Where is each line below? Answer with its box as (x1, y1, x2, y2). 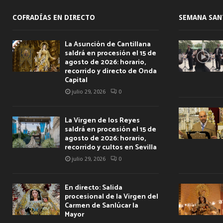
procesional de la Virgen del (65, 191, 158, 203)
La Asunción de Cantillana (65, 38, 151, 50)
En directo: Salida (65, 182, 122, 194)
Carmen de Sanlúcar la (65, 200, 138, 212)
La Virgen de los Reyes (65, 114, 140, 126)
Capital (65, 74, 88, 86)
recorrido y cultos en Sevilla (65, 141, 157, 153)
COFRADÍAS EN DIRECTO (12, 13, 95, 21)
